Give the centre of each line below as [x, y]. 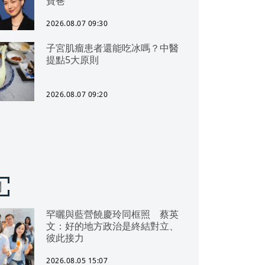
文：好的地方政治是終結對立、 [112, 226]
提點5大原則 [72, 60]
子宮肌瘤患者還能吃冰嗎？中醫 [112, 48]
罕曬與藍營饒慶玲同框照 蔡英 [112, 214]
